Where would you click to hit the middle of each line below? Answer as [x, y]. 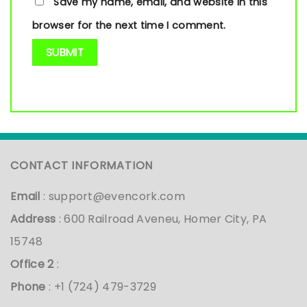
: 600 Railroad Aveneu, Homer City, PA [161, 219]
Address [33, 219]
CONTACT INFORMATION [82, 166]
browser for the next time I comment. [129, 25]
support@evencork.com [116, 197]
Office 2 [32, 265]
